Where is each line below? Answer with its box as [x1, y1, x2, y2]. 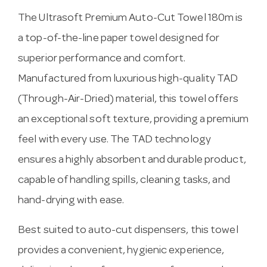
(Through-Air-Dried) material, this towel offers [18, 94, 238, 106]
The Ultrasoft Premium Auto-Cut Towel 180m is [18, 13, 243, 25]
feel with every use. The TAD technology [18, 135, 211, 147]
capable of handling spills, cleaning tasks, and [18, 175, 230, 187]
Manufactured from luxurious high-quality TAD [18, 74, 238, 86]
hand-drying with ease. [18, 195, 125, 207]
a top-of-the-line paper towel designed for [18, 33, 220, 45]
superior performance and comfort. [18, 54, 186, 66]
